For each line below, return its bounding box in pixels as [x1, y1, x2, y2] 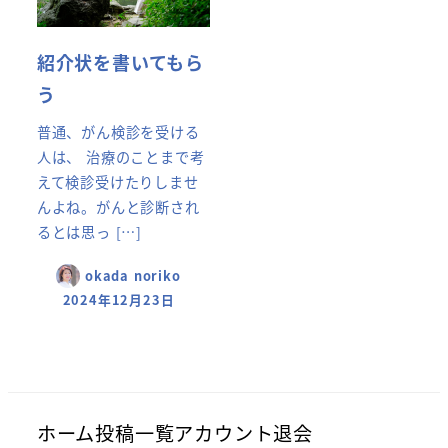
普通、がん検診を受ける [36, 121, 200, 142]
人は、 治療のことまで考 [36, 146, 205, 167]
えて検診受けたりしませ [36, 171, 199, 192]
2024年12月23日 [62, 289, 175, 309]
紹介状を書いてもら [36, 49, 204, 75]
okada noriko [85, 266, 181, 286]
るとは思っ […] [36, 221, 142, 242]
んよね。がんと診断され [36, 196, 200, 217]
